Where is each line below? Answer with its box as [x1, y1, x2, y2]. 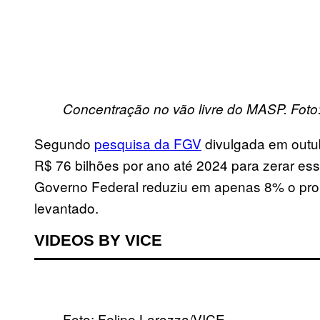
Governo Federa [34, 176, 136, 196]
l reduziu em [136, 176, 214, 196]
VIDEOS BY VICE [34, 231, 162, 250]
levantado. [34, 198, 99, 218]
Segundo [34, 134, 94, 154]
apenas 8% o [214, 176, 299, 196]
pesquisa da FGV [94, 134, 201, 154]
